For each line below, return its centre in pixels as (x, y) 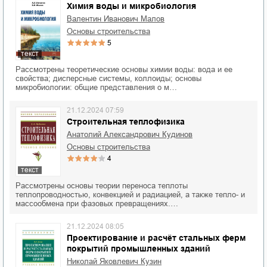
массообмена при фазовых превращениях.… (97, 204)
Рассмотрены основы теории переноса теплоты (102, 186)
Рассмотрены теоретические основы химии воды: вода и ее (124, 70)
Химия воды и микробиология (131, 6)
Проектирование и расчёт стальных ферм (156, 238)
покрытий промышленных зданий (139, 249)
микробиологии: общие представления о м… (96, 88)
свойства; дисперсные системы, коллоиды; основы (108, 79)
